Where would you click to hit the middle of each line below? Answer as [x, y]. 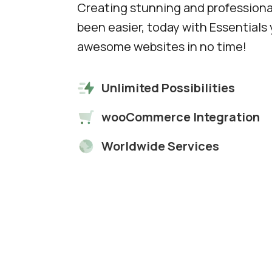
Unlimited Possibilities [168, 88]
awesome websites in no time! [162, 47]
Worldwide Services [160, 146]
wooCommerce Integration [181, 117]
